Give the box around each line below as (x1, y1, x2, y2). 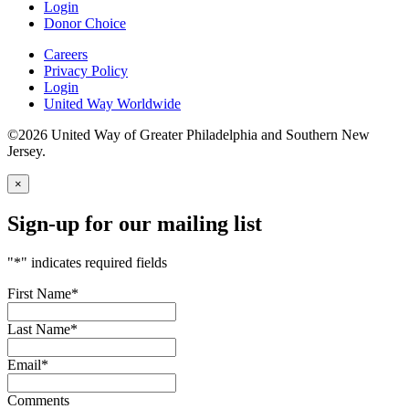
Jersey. (7, 143, 46, 160)
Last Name (7, 321, 70, 338)
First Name (7, 286, 71, 302)
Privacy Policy (44, 63, 128, 79)
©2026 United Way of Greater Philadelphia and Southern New (7, 127, 370, 143)
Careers (44, 47, 88, 63)
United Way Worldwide (44, 96, 181, 112)
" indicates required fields (21, 255, 167, 271)
